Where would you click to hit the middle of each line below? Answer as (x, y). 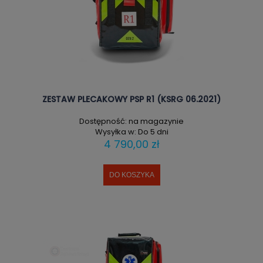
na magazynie (156, 121)
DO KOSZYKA (131, 175)
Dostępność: (103, 121)
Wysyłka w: (115, 131)
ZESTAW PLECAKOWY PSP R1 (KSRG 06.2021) (131, 100)
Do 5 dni (153, 131)
